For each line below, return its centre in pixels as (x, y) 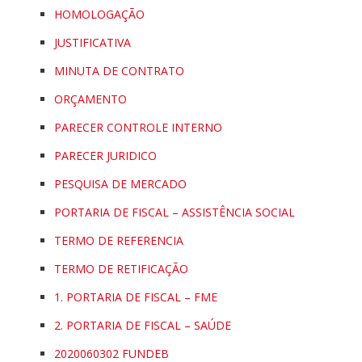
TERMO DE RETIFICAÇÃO (121, 269)
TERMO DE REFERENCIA (119, 241)
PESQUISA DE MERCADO (120, 184)
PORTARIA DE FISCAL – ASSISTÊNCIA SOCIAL (175, 213)
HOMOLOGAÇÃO (99, 15)
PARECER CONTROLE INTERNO (138, 128)
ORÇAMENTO (90, 99)
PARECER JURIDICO (105, 156)
